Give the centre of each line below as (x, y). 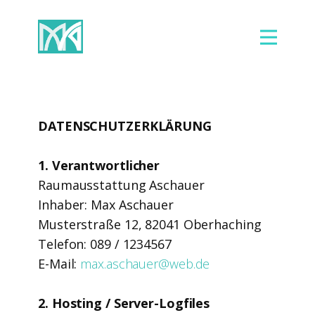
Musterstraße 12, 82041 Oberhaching (150, 224)
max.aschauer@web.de (145, 264)
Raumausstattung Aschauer (121, 185)
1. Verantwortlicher (101, 165)
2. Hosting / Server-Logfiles (126, 303)
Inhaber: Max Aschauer (106, 205)
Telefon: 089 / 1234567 (105, 244)
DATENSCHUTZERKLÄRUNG (127, 126)
